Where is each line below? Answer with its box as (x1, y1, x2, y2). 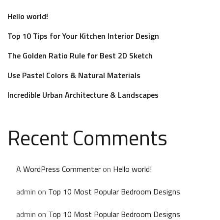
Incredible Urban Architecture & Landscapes (7, 89, 159, 101)
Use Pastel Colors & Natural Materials (7, 69, 140, 81)
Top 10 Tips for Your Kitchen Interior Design (7, 30, 159, 42)
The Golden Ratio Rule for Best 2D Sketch (7, 50, 153, 61)
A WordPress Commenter (16, 163, 101, 175)
